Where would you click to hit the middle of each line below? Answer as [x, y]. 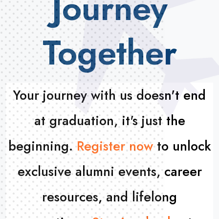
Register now [115, 146]
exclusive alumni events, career [109, 172]
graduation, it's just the [117, 121]
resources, [74, 197]
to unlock [182, 146]
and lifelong [142, 197]
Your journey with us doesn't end [109, 95]
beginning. [42, 146]
